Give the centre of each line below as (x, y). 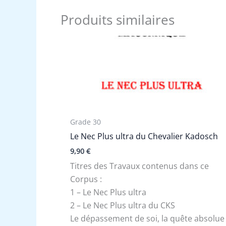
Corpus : (86, 179)
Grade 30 (86, 122)
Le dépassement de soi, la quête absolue (148, 219)
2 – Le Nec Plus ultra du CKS (123, 206)
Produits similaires (118, 20)
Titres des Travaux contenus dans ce (140, 166)
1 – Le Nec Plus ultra (108, 192)
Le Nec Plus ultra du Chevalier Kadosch (144, 136)
